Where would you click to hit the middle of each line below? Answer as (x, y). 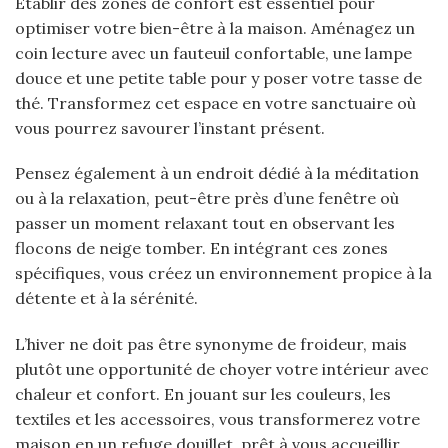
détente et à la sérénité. (106, 298)
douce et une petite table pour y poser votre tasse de (218, 77)
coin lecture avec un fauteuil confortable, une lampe (213, 52)
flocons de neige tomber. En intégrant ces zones (201, 248)
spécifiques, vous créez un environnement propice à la (223, 273)
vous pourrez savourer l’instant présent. (170, 127)
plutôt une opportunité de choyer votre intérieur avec (222, 369)
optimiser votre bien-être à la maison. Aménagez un (215, 27)
